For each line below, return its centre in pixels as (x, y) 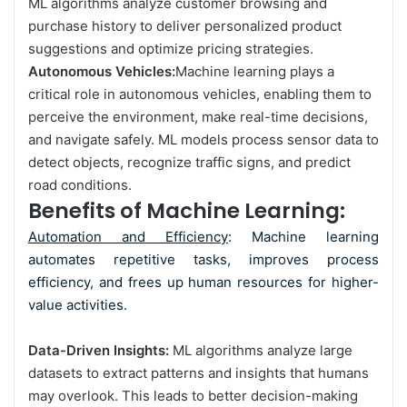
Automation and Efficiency (128, 236)
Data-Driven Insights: (99, 350)
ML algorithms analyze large (261, 350)
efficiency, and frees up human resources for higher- (203, 282)
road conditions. (80, 184)
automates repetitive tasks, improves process (203, 259)
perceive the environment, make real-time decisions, (198, 116)
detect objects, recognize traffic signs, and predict (189, 162)
